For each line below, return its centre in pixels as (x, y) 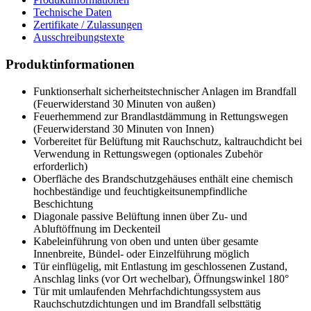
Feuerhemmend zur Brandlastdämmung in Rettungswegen (161, 116)
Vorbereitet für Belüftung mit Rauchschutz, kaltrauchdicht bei (168, 141)
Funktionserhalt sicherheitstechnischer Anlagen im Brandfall (165, 91)
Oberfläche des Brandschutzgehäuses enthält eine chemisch (163, 178)
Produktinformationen (70, 65)
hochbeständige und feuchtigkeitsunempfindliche (140, 191)
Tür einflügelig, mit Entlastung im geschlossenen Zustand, (160, 266)
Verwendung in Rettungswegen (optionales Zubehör (148, 153)
